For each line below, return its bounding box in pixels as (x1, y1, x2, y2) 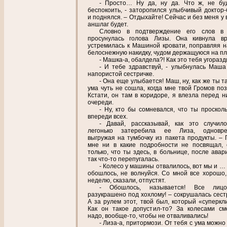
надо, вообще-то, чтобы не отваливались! (88, 212, 208, 220)
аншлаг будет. (88, 21, 128, 28)
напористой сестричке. (88, 70, 154, 78)
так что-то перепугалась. (88, 156, 159, 163)
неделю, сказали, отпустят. (88, 177, 166, 184)
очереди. (88, 99, 113, 106)
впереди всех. (88, 113, 128, 121)
